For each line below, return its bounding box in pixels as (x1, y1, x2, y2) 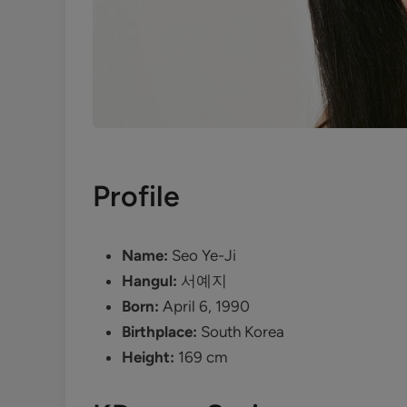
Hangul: (122, 272, 177, 290)
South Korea (197, 323, 284, 341)
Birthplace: (122, 323, 197, 341)
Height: (122, 348, 174, 366)
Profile (93, 179, 180, 213)
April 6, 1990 (159, 297, 250, 315)
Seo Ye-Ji (168, 246, 236, 264)
